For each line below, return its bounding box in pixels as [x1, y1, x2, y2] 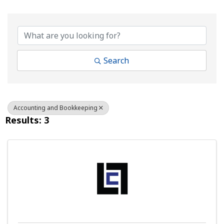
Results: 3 [5, 114, 49, 126]
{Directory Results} [7, 4, 178, 29]
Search [103, 55, 129, 66]
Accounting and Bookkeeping [13, 103, 97, 112]
